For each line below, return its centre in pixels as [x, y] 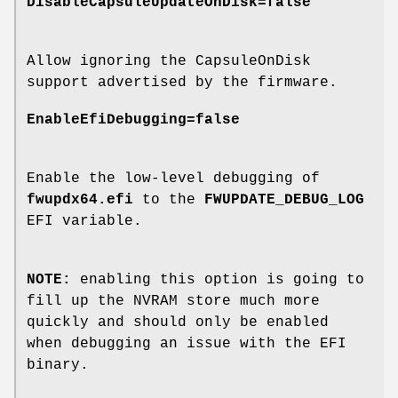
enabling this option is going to [218, 280]
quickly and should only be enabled [178, 323]
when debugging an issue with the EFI [187, 344]
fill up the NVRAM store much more [173, 302]
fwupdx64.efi [80, 200]
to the [169, 200]
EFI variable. [84, 222]
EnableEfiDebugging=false [133, 120]
